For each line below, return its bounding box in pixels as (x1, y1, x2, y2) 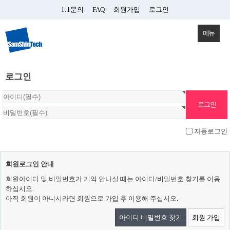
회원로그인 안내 (6, 160, 54, 168)
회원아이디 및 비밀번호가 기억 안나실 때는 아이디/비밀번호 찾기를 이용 (6, 175, 220, 183)
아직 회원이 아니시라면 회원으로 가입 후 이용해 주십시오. (6, 194, 178, 202)
